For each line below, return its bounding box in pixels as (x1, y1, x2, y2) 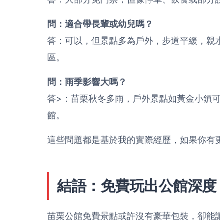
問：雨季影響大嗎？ (47, 77, 127, 87)
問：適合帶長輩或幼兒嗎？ (47, 19, 153, 29)
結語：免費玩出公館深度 (57, 177, 217, 194)
